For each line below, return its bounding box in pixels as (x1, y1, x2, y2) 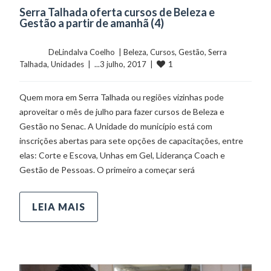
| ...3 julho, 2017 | (84, 59, 157, 69)
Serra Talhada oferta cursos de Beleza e (19, 5, 215, 19)
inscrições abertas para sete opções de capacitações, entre (19, 135, 244, 146)
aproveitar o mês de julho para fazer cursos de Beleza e (19, 106, 225, 117)
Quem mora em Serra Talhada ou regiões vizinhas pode (19, 91, 224, 102)
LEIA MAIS (32, 200, 86, 212)
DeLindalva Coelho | (48, 47, 124, 57)
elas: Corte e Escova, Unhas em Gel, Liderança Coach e (19, 149, 226, 160)
